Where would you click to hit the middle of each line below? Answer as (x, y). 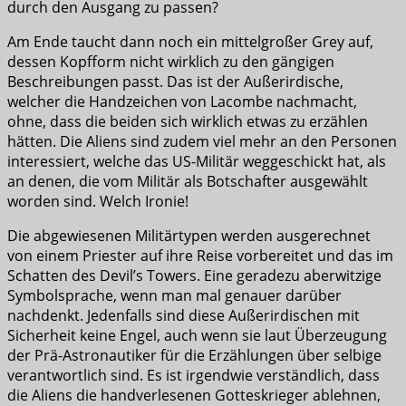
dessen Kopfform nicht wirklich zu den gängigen (171, 62)
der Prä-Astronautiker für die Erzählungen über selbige (194, 356)
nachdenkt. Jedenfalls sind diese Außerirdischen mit (184, 316)
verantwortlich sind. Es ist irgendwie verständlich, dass (193, 376)
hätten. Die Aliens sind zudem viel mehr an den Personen (202, 142)
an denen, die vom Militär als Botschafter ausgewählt (188, 182)
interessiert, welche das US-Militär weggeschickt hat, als (197, 162)
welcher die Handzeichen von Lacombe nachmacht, (182, 102)
